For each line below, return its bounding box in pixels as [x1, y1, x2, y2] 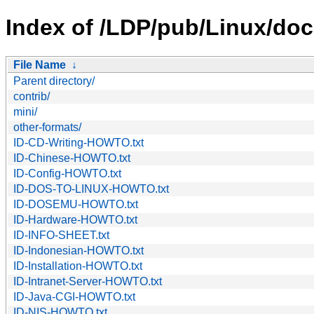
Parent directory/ [13, 74, 95, 87]
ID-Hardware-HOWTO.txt [13, 213, 137, 226]
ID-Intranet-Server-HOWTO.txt [13, 275, 162, 287]
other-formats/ [13, 121, 81, 133]
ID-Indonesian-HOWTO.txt [13, 244, 144, 257]
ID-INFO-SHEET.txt [13, 228, 109, 241]
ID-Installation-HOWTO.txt [13, 259, 142, 272]
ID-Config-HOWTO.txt [13, 167, 121, 179]
